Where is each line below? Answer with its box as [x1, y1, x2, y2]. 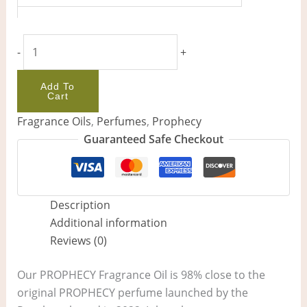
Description [49, 197, 110, 213]
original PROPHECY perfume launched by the [16, 285, 248, 301]
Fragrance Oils [16, 114, 91, 130]
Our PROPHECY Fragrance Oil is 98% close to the [16, 267, 265, 283]
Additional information [49, 215, 167, 231]
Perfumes [96, 114, 147, 130]
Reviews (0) [49, 233, 107, 249]
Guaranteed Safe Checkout [84, 132, 223, 147]
